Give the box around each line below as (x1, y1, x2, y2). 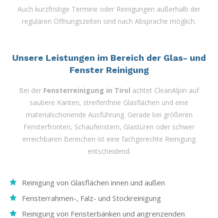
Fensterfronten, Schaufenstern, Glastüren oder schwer (23, 122, 195, 131)
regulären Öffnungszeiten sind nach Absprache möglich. (22, 16, 196, 26)
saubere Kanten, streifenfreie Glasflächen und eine (30, 97, 188, 107)
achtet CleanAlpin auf (130, 85, 199, 95)
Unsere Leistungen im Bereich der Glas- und (12, 52, 206, 63)
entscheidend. (87, 146, 131, 156)
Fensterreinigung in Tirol (43, 85, 130, 95)
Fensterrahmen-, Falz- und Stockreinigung (22, 193, 161, 203)
